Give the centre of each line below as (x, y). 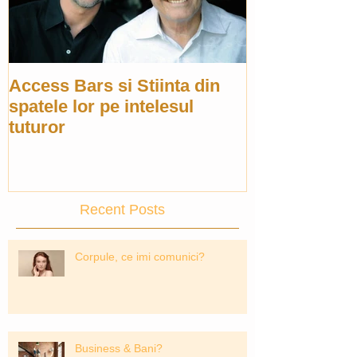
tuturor (37, 127)
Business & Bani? (119, 348)
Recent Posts (122, 209)
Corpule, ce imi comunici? (140, 256)
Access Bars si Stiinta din (114, 86)
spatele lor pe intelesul (101, 106)
